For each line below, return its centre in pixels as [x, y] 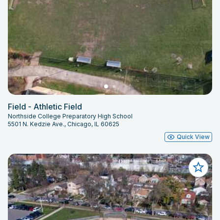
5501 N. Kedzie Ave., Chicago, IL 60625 [64, 124]
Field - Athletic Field [45, 106]
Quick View [193, 137]
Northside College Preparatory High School [70, 116]
